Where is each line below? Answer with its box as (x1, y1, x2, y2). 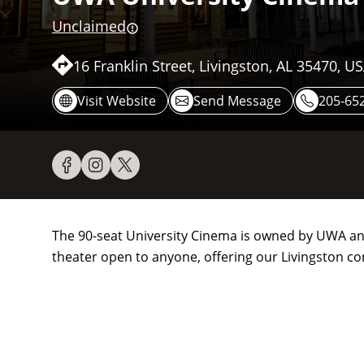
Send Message (193, 92, 281, 110)
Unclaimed (52, 16, 126, 37)
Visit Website (77, 92, 156, 110)
